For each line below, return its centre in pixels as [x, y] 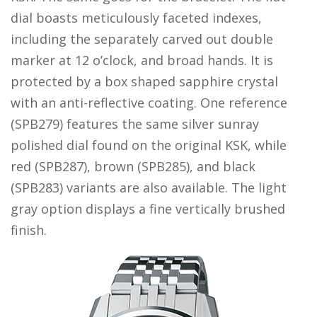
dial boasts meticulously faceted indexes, [136, 18]
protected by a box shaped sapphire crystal [144, 82]
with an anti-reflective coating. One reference [149, 103]
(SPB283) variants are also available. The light [149, 188]
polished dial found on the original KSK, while [149, 145]
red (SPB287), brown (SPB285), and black [133, 167]
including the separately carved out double [142, 39]
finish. [29, 230]
